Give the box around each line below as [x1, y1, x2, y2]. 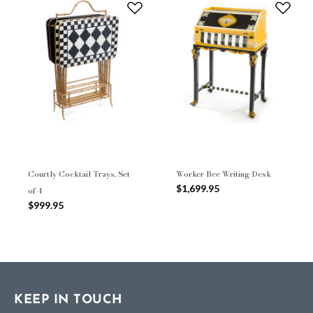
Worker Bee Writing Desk [176, 168, 271, 181]
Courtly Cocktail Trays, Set [28, 168, 130, 181]
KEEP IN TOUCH [14, 293, 123, 307]
